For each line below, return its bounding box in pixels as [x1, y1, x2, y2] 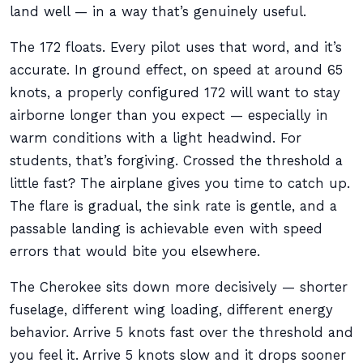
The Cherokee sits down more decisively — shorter [10, 280, 348, 295]
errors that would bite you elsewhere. [10, 244, 260, 259]
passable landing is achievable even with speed [10, 221, 322, 237]
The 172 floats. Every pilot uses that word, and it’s [10, 40, 342, 55]
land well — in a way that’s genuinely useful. [10, 4, 306, 19]
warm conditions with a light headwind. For [10, 130, 301, 146]
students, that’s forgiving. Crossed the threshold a [10, 153, 343, 169]
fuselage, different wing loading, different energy [10, 302, 333, 318]
